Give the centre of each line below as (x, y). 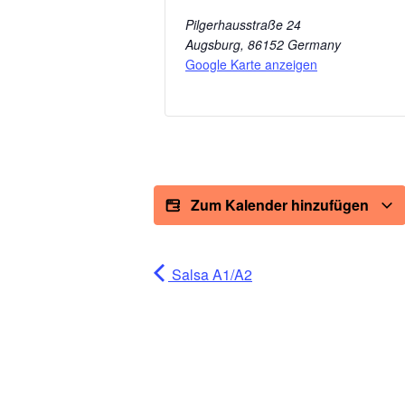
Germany (314, 45)
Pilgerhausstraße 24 (243, 25)
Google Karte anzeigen (251, 65)
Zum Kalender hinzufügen (282, 205)
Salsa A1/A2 (210, 275)
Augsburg (213, 45)
